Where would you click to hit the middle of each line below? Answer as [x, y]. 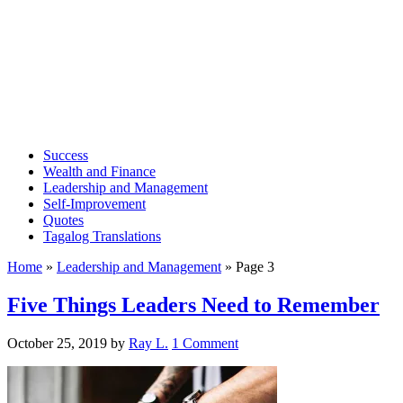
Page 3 [255, 267]
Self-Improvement [94, 204]
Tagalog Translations [102, 236]
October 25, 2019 [57, 343]
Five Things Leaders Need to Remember [193, 304]
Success [66, 155]
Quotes [63, 220]
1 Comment [205, 343]
